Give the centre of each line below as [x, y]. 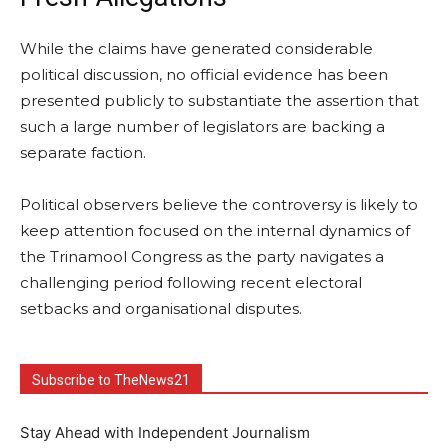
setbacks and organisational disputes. [161, 308]
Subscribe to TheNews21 [111, 379]
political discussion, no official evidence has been [204, 74]
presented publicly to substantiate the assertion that [219, 100]
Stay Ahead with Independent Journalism [165, 432]
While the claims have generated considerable [196, 48]
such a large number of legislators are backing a [202, 126]
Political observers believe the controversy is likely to [219, 204]
